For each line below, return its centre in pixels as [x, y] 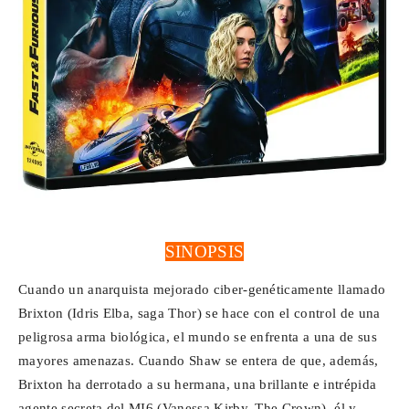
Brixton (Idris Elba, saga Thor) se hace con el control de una [199, 314]
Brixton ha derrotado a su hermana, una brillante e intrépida [198, 385]
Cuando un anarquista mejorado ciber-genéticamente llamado [202, 290]
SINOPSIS [204, 252]
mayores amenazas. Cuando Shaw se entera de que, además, [199, 361]
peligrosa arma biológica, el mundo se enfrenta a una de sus [198, 337]
